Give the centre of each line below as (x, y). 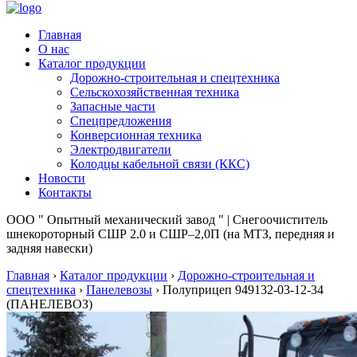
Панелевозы (119, 290)
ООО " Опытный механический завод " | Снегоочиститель (167, 220)
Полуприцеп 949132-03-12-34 (243, 290)
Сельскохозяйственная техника (155, 92)
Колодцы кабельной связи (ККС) (160, 164)
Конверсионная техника (136, 135)
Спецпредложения (121, 121)
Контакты (65, 192)
